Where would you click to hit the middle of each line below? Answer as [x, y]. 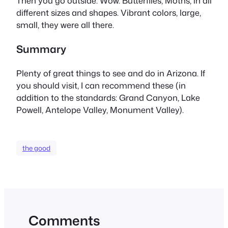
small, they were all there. [65, 25]
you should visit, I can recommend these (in [101, 85]
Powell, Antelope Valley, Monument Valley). [100, 109]
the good [36, 148]
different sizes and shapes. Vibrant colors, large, [109, 13]
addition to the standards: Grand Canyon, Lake [108, 97]
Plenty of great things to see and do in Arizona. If [111, 73]
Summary [41, 49]
